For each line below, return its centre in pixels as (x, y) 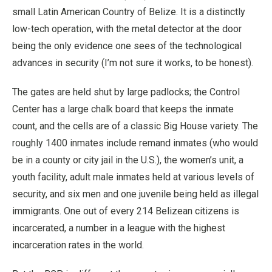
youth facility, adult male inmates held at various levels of (133, 177)
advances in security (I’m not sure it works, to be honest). (133, 63)
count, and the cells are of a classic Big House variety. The (135, 126)
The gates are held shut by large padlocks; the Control (126, 92)
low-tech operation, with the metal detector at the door (127, 29)
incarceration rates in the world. (78, 245)
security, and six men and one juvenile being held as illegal (135, 194)
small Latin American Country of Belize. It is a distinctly (129, 12)
